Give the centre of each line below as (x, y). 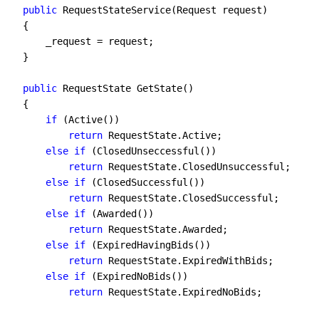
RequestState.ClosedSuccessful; (191, 198)
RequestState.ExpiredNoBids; (182, 292)
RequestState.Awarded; (165, 229)
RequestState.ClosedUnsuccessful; (197, 166)
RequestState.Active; (162, 135)
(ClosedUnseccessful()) (151, 151)
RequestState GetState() (125, 88)
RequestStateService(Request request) (162, 10)
